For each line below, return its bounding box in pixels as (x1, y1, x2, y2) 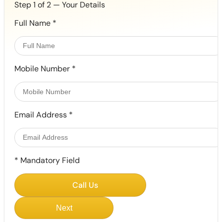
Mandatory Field (18, 155, 80, 166)
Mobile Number (14, 63, 72, 74)
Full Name (14, 17, 53, 28)
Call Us (72, 180, 98, 191)
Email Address (14, 109, 69, 120)
